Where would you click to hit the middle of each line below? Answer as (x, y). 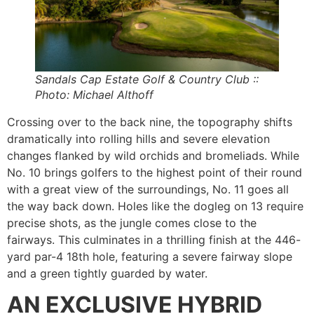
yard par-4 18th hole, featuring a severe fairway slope (150, 256)
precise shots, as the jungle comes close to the (132, 223)
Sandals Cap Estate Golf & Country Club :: (147, 79)
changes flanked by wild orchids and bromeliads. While (153, 155)
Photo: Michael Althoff (94, 94)
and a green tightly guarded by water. (107, 273)
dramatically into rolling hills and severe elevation (138, 138)
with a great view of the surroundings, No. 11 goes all (148, 189)
